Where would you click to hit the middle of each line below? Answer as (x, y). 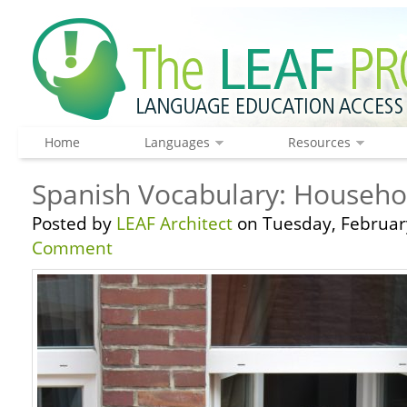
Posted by (74, 223)
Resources (319, 142)
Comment (72, 248)
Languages (177, 142)
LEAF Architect (174, 223)
